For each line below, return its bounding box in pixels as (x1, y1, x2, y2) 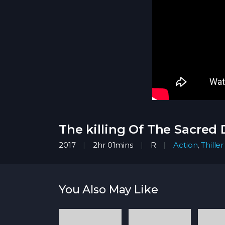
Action (173, 140, 198, 150)
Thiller (201, 140, 224, 150)
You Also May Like (59, 182, 158, 196)
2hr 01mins (93, 140, 133, 150)
